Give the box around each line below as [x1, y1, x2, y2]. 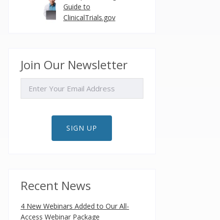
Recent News [20, 177, 91, 193]
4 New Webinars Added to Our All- [20, 201, 129, 211]
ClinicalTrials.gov [63, 13, 115, 22]
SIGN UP [66, 123, 98, 133]
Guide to [63, 2, 90, 11]
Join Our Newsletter [20, 56, 128, 73]
